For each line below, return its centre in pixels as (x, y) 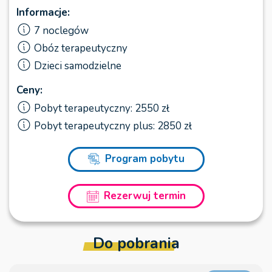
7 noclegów (61, 31)
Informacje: (43, 13)
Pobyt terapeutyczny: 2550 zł (102, 109)
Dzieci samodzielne (78, 66)
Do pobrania (136, 244)
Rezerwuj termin (144, 196)
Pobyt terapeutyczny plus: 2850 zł (113, 126)
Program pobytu (144, 159)
